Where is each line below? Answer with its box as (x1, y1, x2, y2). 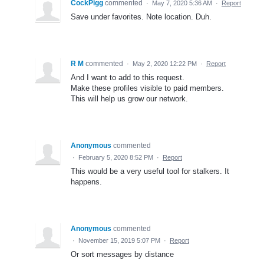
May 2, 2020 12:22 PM (133, 60, 197, 67)
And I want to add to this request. (71, 72, 184, 82)
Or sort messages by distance (71, 249, 174, 259)
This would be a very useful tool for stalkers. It (71, 166, 229, 176)
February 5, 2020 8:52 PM (78, 153, 153, 161)
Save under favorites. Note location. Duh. (71, 12, 212, 21)
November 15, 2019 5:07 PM (78, 236, 160, 244)
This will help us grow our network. (71, 94, 188, 103)
